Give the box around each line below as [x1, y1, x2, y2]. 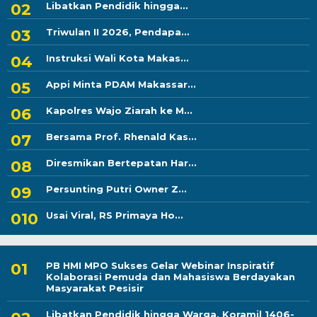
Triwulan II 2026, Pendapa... [46, 26, 190, 38]
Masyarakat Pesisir [46, 282, 144, 294]
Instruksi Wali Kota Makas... [46, 52, 189, 64]
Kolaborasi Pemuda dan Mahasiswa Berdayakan [46, 271, 295, 283]
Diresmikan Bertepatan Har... [46, 157, 197, 169]
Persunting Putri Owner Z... [46, 183, 187, 195]
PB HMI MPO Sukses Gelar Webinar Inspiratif [46, 260, 275, 272]
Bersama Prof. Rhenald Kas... [46, 131, 197, 143]
